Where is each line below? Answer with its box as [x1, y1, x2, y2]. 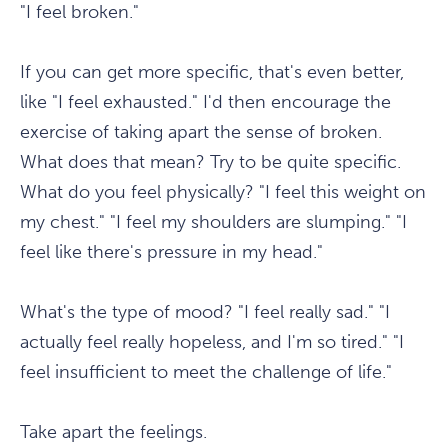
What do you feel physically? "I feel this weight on [20, 181, 426, 204]
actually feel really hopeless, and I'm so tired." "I [20, 331, 404, 354]
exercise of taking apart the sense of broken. [20, 121, 382, 144]
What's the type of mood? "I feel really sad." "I [20, 301, 390, 324]
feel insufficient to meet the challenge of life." [20, 361, 392, 384]
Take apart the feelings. [20, 421, 207, 444]
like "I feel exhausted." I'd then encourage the [20, 91, 391, 114]
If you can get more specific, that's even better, [20, 61, 404, 84]
